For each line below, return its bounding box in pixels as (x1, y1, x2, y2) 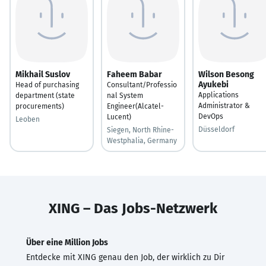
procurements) (15, 102, 64, 110)
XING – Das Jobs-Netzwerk (49, 199, 217, 217)
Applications (198, 90, 239, 99)
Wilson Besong (198, 69, 254, 80)
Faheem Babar (107, 69, 162, 80)
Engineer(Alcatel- (107, 102, 164, 110)
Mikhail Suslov (15, 69, 70, 80)
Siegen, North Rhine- (107, 125, 174, 134)
